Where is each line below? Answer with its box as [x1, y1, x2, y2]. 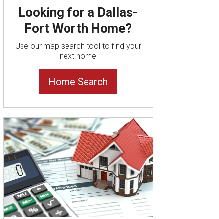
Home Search [48, 76, 108, 88]
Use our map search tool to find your [15, 42, 141, 51]
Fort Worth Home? [24, 21, 132, 36]
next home [60, 51, 97, 61]
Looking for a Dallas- [18, 5, 138, 20]
